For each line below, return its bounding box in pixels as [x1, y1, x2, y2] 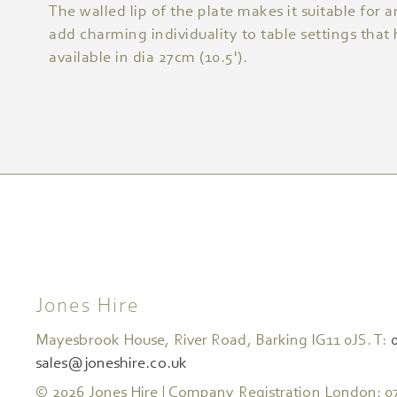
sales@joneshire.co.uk [35, 356, 187, 373]
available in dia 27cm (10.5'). [49, 50, 247, 66]
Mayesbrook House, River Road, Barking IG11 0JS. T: [35, 333, 391, 350]
